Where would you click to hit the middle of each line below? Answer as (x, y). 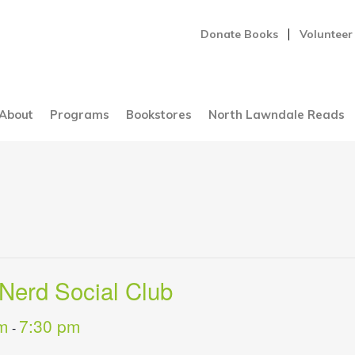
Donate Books (240, 34)
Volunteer (326, 34)
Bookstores (158, 115)
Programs (79, 115)
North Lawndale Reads (276, 115)
